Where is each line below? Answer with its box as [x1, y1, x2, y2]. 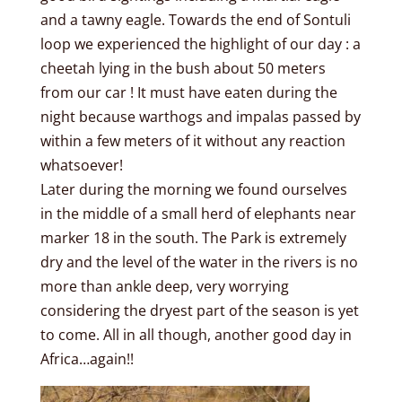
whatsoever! [39, 154, 123, 175]
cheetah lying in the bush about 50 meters [39, 57, 326, 78]
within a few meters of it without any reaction [39, 130, 345, 151]
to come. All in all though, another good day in [39, 324, 352, 345]
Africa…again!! [39, 348, 134, 369]
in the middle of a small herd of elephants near [39, 203, 356, 223]
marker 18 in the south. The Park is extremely [39, 227, 346, 248]
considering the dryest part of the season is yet [39, 300, 359, 320]
